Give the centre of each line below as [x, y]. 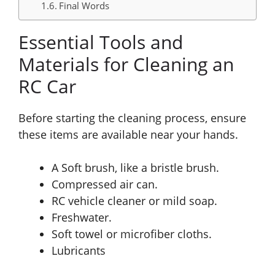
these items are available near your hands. [128, 135]
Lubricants [79, 251]
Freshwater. [82, 218]
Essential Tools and [101, 42]
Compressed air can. [105, 184]
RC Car [47, 87]
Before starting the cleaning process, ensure [132, 118]
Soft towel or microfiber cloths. [132, 234]
